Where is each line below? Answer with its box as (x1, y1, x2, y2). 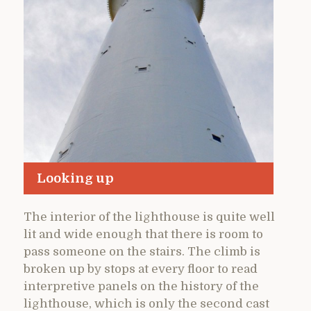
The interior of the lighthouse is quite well (24, 210, 275, 224)
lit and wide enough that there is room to (24, 228, 263, 242)
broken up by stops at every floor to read (24, 262, 258, 276)
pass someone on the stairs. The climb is (24, 245, 260, 259)
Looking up (36, 170, 114, 185)
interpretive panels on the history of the (24, 280, 259, 294)
